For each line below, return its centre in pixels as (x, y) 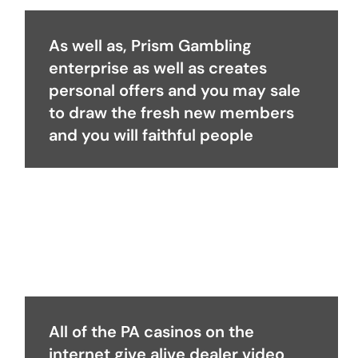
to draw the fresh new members (171, 113)
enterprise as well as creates (158, 68)
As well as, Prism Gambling (150, 46)
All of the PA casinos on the (151, 332)
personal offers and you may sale (175, 91)
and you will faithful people (151, 135)
